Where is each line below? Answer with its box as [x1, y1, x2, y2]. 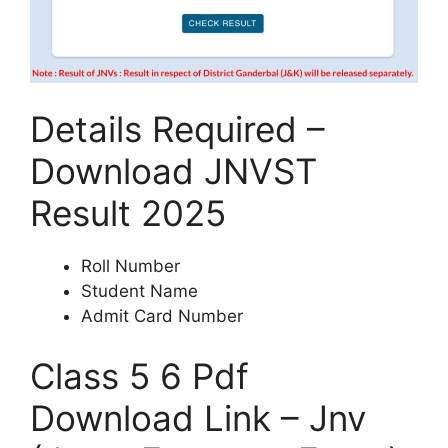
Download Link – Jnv [30, 396, 366, 439]
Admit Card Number [81, 306, 243, 327]
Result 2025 [30, 192, 226, 235]
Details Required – [30, 108, 325, 151]
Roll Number [81, 256, 180, 277]
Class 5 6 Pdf [30, 354, 249, 397]
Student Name [81, 281, 198, 302]
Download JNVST [30, 150, 317, 193]
